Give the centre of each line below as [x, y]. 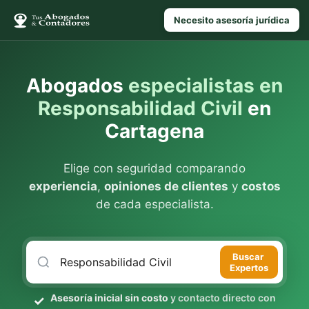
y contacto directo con [222, 298]
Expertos [249, 268]
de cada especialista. [154, 204]
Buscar [249, 257]
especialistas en [206, 86]
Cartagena [154, 131]
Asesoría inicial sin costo [109, 298]
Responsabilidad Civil [140, 108]
